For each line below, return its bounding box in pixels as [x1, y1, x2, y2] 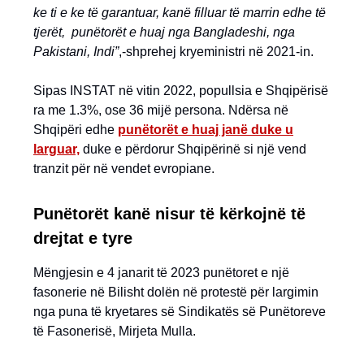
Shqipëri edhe [33, 123, 118, 136]
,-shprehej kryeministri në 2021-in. [119, 45, 314, 58]
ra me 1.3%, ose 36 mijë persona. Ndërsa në [33, 103, 288, 117]
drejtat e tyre [33, 229, 142, 247]
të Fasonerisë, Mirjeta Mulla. [33, 324, 196, 338]
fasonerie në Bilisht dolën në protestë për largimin [33, 285, 318, 299]
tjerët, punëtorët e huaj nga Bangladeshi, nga [33, 25, 295, 39]
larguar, [33, 142, 80, 156]
